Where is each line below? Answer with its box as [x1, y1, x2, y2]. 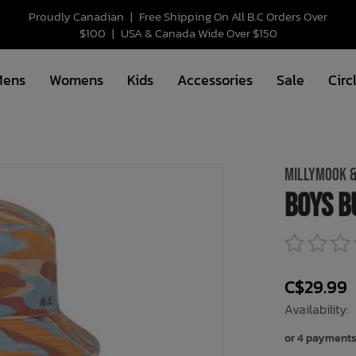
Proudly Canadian [29, 7, 126, 25]
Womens [48, 69, 103, 91]
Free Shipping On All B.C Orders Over [137, 7, 327, 25]
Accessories [176, 69, 253, 91]
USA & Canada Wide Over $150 [118, 24, 277, 42]
